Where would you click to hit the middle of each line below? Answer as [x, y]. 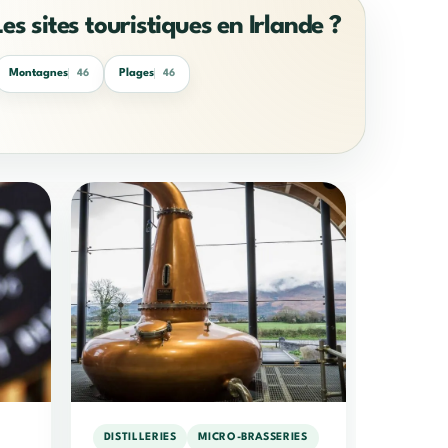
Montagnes [39, 73]
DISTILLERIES [140, 438]
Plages [137, 73]
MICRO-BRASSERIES [253, 438]
